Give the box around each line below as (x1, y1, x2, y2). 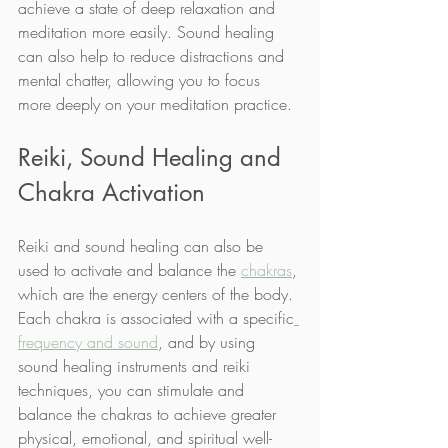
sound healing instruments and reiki (18, 354, 255, 377)
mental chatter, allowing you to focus (18, 68, 265, 91)
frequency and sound (18, 330, 158, 353)
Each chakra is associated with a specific (18, 306, 294, 329)
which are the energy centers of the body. (18, 282, 298, 305)
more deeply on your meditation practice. (18, 92, 292, 115)
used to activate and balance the (18, 258, 241, 281)
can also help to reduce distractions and (18, 44, 289, 67)
